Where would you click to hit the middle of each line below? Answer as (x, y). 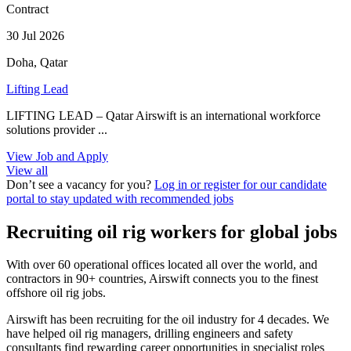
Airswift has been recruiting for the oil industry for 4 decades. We (168, 320)
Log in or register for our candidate (241, 184)
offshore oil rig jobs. (56, 293)
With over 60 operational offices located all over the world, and (162, 265)
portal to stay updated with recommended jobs (120, 198)
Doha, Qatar (37, 62)
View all (27, 170)
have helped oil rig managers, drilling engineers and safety (150, 334)
